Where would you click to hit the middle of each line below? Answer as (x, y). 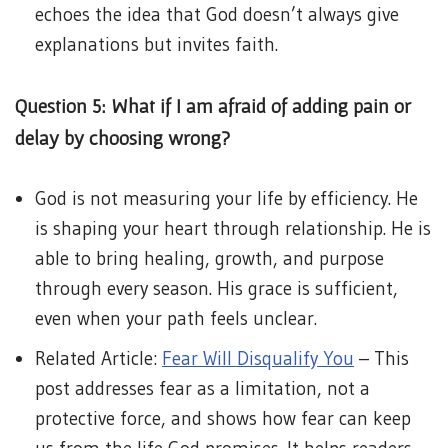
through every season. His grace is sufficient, (216, 288)
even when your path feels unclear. (176, 318)
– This (381, 358)
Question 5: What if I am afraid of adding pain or (213, 106)
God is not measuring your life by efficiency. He (226, 198)
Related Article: (98, 358)
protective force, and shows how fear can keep (223, 418)
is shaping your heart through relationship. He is (233, 228)
